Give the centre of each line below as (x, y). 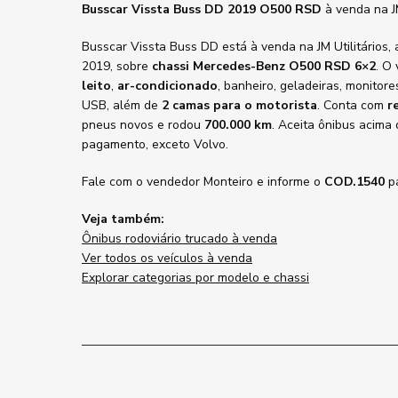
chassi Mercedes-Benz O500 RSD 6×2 (264, 66)
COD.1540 (354, 182)
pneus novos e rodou (143, 125)
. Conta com (352, 105)
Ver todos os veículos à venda (167, 258)
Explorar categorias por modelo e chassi (195, 278)
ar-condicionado (167, 86)
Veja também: (123, 219)
